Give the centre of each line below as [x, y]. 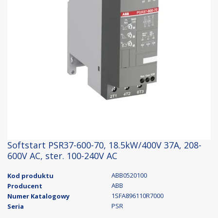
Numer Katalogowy [38, 196]
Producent [25, 186]
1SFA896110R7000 [137, 196]
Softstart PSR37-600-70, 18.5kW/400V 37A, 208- [104, 145]
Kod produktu [30, 176]
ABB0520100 [129, 175]
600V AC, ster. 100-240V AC [62, 156]
